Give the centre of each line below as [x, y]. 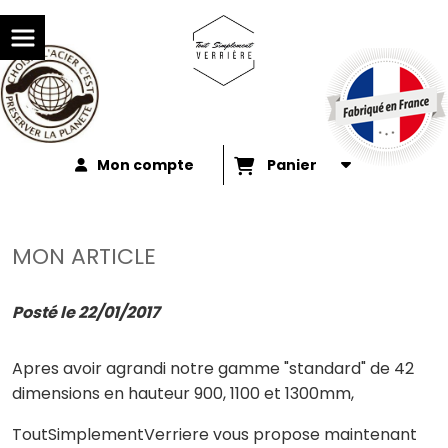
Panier [295, 165]
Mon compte [145, 165]
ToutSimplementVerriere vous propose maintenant [214, 434]
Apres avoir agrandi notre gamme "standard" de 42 [213, 368]
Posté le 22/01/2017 [86, 312]
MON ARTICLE [84, 256]
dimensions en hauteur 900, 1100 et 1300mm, [183, 393]
